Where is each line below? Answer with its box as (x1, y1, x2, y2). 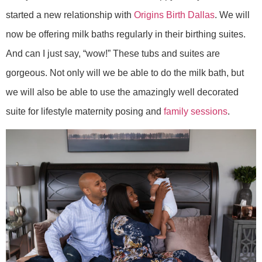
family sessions (164, 106, 227, 116)
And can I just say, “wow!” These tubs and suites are (6, 48, 220, 58)
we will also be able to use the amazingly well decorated (6, 87, 239, 97)
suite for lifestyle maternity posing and (6, 106, 164, 116)
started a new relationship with (6, 9, 134, 20)
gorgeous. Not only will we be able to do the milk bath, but (6, 67, 244, 78)
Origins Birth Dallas (134, 9, 215, 20)
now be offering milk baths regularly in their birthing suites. (6, 29, 246, 39)
